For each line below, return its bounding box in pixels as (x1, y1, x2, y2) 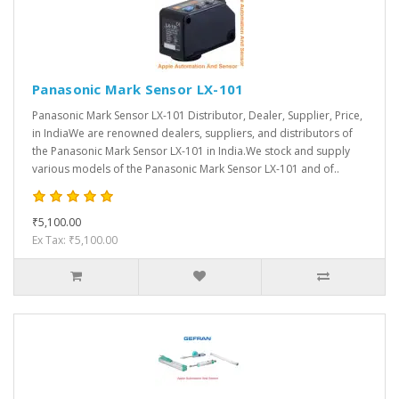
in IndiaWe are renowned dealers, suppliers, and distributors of (32, 126, 353, 142)
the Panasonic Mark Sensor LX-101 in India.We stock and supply (32, 143, 350, 159)
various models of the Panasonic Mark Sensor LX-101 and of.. (32, 161, 339, 177)
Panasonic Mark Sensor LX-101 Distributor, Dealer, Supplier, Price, (32, 108, 362, 124)
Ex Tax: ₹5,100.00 (32, 232, 118, 248)
